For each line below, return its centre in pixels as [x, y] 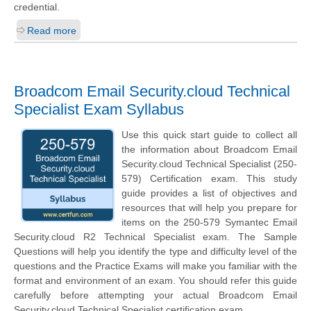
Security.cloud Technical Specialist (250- [209, 164]
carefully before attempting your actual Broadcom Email [155, 295]
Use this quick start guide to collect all [209, 135]
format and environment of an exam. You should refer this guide [155, 281]
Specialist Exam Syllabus [99, 110]
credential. [37, 7]
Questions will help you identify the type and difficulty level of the [155, 252]
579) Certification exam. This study [209, 179]
